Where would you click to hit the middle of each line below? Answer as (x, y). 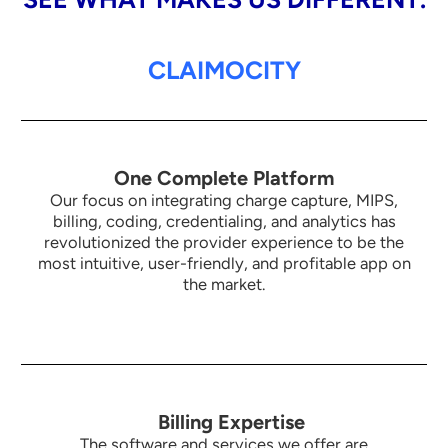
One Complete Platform (224, 177)
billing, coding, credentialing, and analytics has (224, 220)
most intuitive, (92, 262)
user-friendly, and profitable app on (279, 262)
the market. (224, 283)
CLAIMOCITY (224, 69)
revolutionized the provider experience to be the (224, 241)
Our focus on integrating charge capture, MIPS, (224, 199)
